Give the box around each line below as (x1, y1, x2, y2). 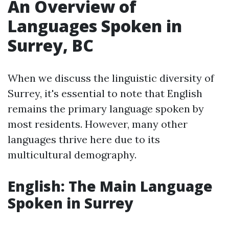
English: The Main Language (8, 176, 213, 196)
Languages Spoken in (8, 15, 182, 37)
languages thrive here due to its (8, 133, 160, 146)
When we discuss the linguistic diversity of (8, 72, 214, 84)
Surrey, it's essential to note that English (8, 87, 202, 100)
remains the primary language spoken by (8, 102, 204, 115)
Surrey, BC (8, 34, 94, 56)
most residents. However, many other (8, 118, 188, 130)
